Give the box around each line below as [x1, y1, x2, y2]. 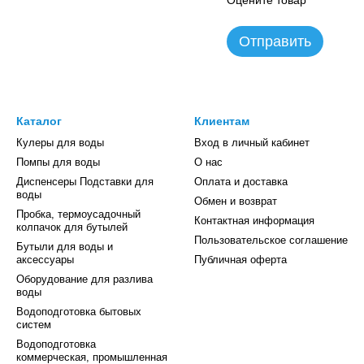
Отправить [239, 33, 311, 50]
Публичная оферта [194, 253, 287, 266]
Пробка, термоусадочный [16, 208, 141, 220]
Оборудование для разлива [16, 273, 153, 285]
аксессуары [16, 253, 74, 266]
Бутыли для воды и [16, 240, 113, 253]
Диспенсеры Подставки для [16, 175, 154, 188]
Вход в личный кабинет [194, 136, 310, 149]
